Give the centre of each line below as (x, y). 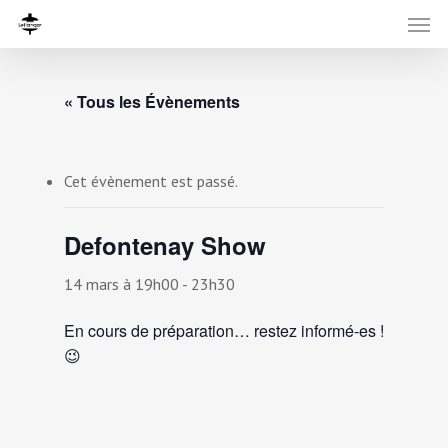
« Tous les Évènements (152, 101)
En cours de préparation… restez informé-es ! (224, 330)
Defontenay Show (165, 245)
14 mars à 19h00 (121, 284)
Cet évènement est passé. (151, 181)
